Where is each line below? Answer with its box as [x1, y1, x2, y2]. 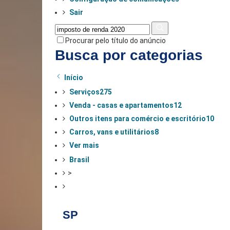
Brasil [69, 155, 89, 164]
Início [63, 73, 83, 82]
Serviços [69, 87, 100, 96]
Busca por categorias [55, 47, 203, 63]
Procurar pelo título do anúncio [65, 36, 166, 45]
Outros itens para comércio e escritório [69, 114, 206, 123]
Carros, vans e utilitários [69, 127, 155, 136]
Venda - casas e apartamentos [69, 101, 174, 109]
